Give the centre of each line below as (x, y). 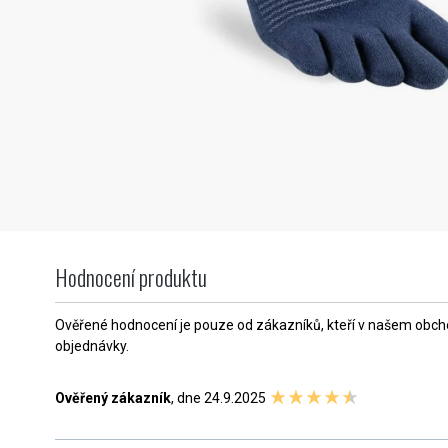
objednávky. (92, 346)
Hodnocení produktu (131, 277)
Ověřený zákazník (113, 398)
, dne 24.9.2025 (220, 398)
